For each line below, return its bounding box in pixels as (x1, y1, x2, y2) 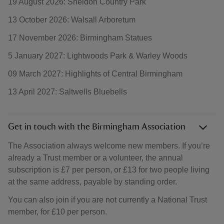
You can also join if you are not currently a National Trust (8, 195, 207, 204)
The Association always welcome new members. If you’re (8, 141, 210, 150)
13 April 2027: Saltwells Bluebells (8, 87, 127, 96)
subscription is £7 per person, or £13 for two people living (8, 165, 209, 174)
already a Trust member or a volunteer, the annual (8, 153, 183, 162)
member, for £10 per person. (8, 207, 107, 216)
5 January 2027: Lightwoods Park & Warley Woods (8, 51, 187, 60)
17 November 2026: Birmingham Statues (8, 33, 152, 42)
